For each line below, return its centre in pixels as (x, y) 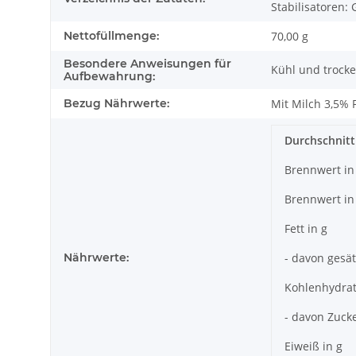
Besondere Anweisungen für (147, 64)
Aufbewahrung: (109, 77)
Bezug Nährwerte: (116, 104)
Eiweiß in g (313, 346)
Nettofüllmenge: (111, 36)
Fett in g (306, 229)
